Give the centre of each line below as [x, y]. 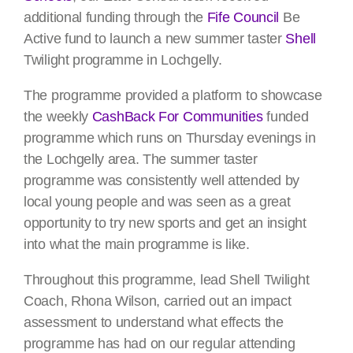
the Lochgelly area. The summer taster [141, 159]
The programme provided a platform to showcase [173, 95]
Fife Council [243, 17]
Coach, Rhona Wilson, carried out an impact [158, 301]
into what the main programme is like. [137, 244]
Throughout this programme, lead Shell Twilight [167, 280]
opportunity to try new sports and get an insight [165, 223]
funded [286, 117]
